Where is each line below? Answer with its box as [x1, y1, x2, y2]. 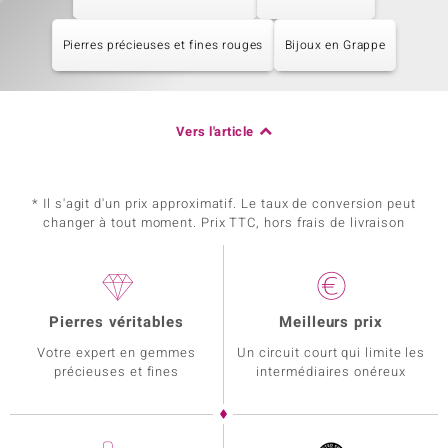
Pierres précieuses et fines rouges [62, 36, 263, 54]
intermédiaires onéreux [256, 362, 406, 381]
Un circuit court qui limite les [236, 343, 426, 362]
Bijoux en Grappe [284, 36, 386, 54]
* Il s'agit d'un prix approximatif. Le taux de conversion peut [32, 194, 416, 213]
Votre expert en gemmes [37, 343, 196, 362]
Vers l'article [175, 122, 254, 141]
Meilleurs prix [279, 311, 383, 333]
